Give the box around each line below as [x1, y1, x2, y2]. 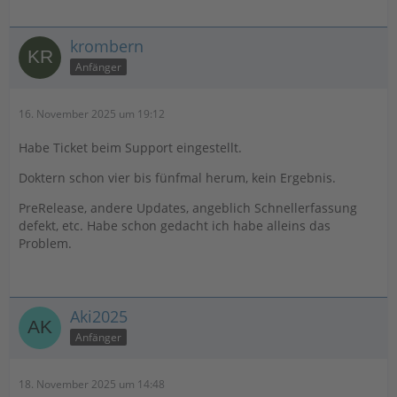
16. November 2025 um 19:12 [19, 105, 165, 121]
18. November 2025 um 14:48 [19, 376, 165, 392]
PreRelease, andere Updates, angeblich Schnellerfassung [19, 198, 357, 216]
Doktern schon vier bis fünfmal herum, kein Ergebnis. [19, 168, 336, 186]
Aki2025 [70, 305, 128, 327]
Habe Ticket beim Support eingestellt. [19, 138, 242, 156]
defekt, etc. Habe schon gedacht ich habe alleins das [19, 216, 331, 234]
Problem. [19, 234, 72, 252]
